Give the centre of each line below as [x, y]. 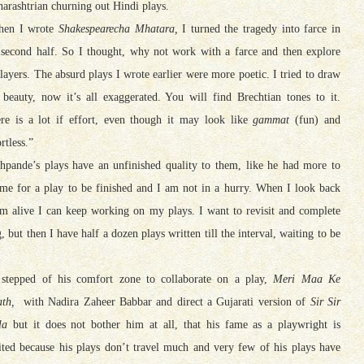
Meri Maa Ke [307, 279]
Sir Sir [325, 301]
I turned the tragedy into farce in [259, 28]
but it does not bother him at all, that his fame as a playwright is [174, 324]
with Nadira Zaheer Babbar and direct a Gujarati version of [162, 301]
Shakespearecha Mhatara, [118, 28]
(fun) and [315, 119]
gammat [269, 119]
